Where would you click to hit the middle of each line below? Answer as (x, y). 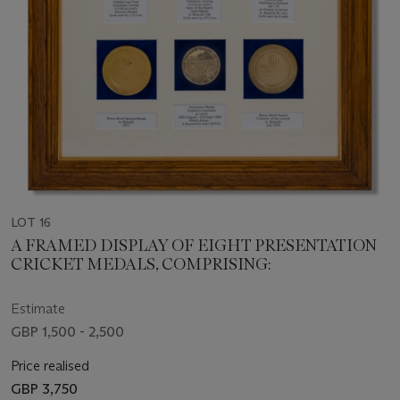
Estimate (38, 308)
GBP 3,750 (44, 388)
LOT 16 (31, 222)
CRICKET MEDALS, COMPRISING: (141, 264)
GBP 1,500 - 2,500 (67, 331)
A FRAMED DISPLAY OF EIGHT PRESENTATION (194, 245)
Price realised (50, 365)
